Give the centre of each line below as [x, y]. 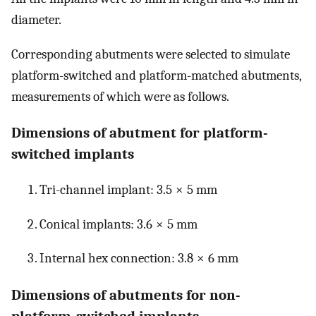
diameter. [36, 19]
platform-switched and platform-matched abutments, [156, 75]
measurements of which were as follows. [120, 96]
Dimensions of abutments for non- [126, 294]
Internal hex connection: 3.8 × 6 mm [139, 259]
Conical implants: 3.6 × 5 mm [119, 224]
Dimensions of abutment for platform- [140, 132]
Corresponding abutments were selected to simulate [151, 54]
